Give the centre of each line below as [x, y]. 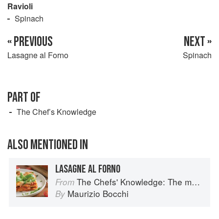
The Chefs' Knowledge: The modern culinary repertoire [134, 181]
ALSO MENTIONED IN [48, 145]
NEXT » [198, 42]
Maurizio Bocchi [98, 193]
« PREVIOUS [30, 42]
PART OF [24, 97]
